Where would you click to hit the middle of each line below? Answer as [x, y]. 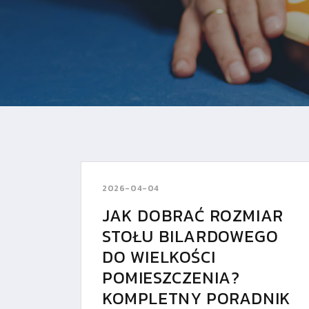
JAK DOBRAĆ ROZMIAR [193, 215]
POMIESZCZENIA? [171, 277]
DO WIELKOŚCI [159, 257]
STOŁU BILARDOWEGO [190, 236]
